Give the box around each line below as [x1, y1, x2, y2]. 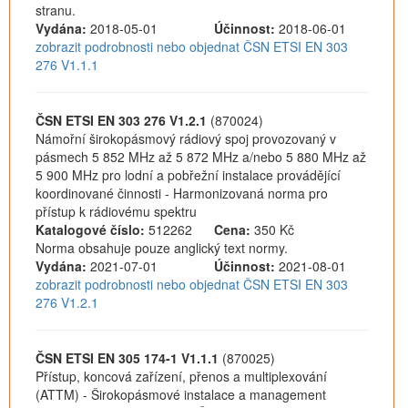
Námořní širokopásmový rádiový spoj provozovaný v [36, 129, 336, 148]
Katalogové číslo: [36, 220, 145, 239]
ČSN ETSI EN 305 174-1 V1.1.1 [36, 349, 219, 367]
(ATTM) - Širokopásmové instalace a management [36, 385, 326, 403]
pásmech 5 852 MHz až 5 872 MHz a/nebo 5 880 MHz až [36, 148, 366, 166]
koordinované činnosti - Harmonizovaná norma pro [36, 184, 328, 202]
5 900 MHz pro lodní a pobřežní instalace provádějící [36, 166, 341, 184]
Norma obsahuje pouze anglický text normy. [36, 239, 288, 257]
